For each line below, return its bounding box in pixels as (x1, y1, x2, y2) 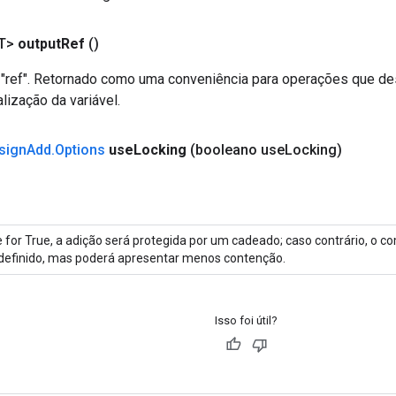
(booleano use (190, 141, 285, 158)
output (18, 34, 61, 52)
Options (55, 141, 105, 158)
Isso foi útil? (215, 313, 278, 327)
